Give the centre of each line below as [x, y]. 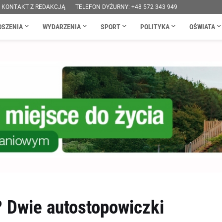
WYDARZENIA [61, 27]
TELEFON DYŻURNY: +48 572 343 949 [126, 7]
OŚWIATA [202, 27]
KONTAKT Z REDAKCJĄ [33, 7]
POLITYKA [155, 27]
